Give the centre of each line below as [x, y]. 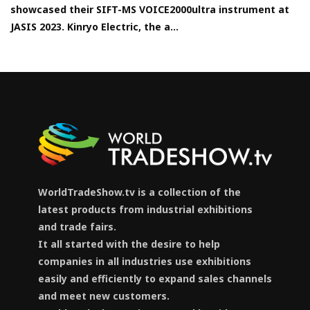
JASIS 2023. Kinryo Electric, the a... [94, 27]
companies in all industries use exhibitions [145, 261]
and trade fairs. [77, 226]
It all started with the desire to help [129, 244]
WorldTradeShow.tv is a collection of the [139, 192]
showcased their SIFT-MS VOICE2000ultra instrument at [150, 10]
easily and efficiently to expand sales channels [155, 278]
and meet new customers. [104, 295]
